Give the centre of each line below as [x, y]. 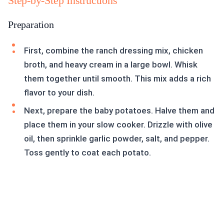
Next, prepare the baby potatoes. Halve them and [119, 111]
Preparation [31, 25]
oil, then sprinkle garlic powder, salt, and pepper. [117, 139]
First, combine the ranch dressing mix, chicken [113, 51]
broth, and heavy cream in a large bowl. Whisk [111, 65]
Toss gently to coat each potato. [87, 153]
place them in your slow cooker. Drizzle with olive [118, 125]
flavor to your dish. [59, 93]
